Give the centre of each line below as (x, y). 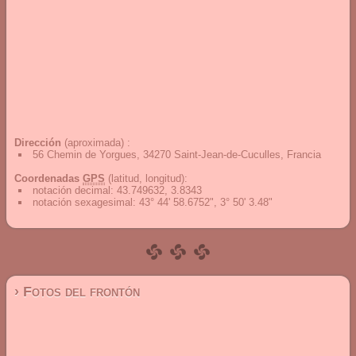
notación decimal (72, 190)
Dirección (38, 143)
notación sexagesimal (83, 202)
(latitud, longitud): (146, 178)
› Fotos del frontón (77, 292)
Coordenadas (48, 178)
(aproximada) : (96, 143)
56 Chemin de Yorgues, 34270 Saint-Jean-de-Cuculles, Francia (177, 155)
